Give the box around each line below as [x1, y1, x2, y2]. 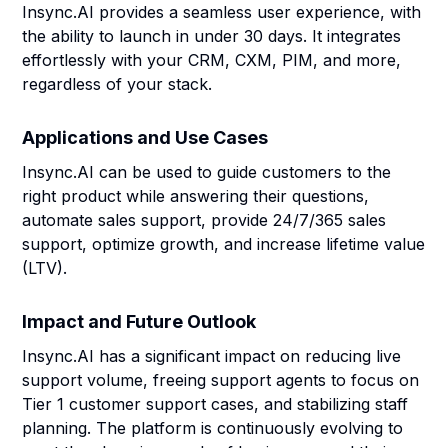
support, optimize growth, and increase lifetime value [22, 234, 426, 254]
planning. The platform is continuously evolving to [22, 418, 404, 438]
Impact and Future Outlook [22, 311, 257, 332]
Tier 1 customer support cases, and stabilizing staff [22, 394, 409, 414]
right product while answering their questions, [22, 186, 370, 206]
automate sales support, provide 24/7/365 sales [22, 210, 387, 230]
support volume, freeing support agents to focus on [22, 370, 420, 390]
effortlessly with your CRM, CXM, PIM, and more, [22, 50, 402, 70]
